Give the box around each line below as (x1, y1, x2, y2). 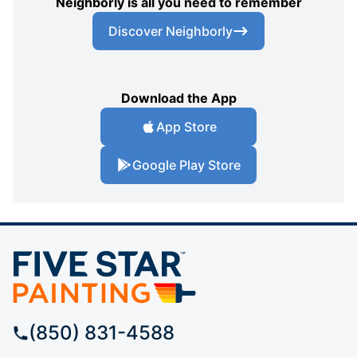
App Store (156, 119, 217, 135)
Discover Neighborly (108, 23, 233, 40)
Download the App (120, 90, 237, 107)
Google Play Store (132, 157, 241, 174)
